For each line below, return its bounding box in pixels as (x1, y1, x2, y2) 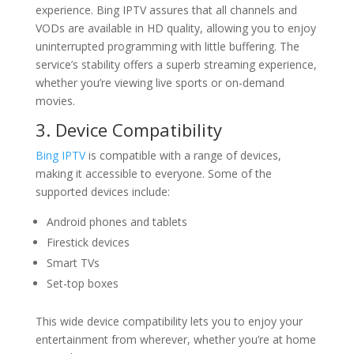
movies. (35, 93, 75, 108)
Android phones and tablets (46, 214, 187, 229)
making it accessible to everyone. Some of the (35, 166, 272, 181)
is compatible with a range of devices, (85, 148, 281, 163)
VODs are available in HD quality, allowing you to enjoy (35, 21, 316, 36)
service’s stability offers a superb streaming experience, (35, 57, 317, 72)
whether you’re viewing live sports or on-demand (35, 75, 284, 90)
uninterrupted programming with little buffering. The (35, 39, 299, 54)
